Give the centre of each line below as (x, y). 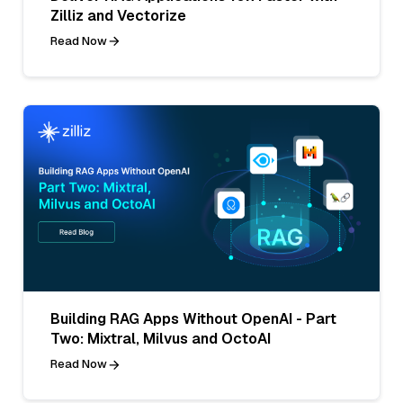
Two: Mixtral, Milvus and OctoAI (161, 339)
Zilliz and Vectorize (118, 15)
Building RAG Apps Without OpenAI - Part (193, 319)
